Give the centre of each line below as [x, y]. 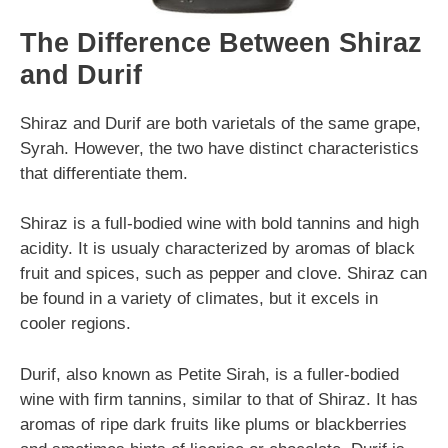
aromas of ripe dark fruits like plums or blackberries [213, 424]
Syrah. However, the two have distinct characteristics [219, 148]
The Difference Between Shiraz [221, 42]
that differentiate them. [104, 173]
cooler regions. [75, 323]
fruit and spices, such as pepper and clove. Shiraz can [223, 273]
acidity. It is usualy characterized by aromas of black [217, 248]
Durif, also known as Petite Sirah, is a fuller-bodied [209, 374]
